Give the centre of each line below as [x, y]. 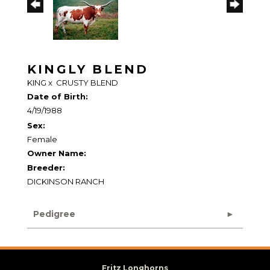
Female [42, 139]
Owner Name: [57, 153]
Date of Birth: [58, 96]
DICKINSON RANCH [66, 181]
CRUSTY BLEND [87, 82]
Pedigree [54, 214]
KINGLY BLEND [88, 69]
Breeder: [46, 167]
